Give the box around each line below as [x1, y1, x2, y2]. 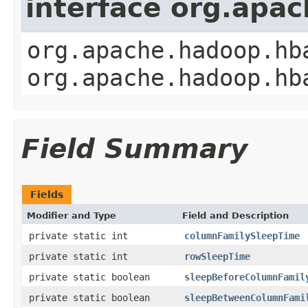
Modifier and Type [27, 210, 116, 221]
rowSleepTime [184, 250, 250, 262]
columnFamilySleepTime [184, 230, 300, 241]
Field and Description [182, 210, 289, 221]
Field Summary [21, 133, 247, 164]
